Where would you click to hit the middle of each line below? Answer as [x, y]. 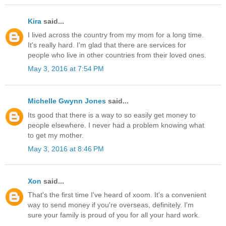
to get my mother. [56, 135]
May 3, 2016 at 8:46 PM [66, 149]
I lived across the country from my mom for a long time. [116, 35]
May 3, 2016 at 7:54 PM [66, 69]
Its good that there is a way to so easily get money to [112, 115]
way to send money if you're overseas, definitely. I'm [111, 205]
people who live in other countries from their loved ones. [117, 55]
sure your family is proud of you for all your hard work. [114, 215]
